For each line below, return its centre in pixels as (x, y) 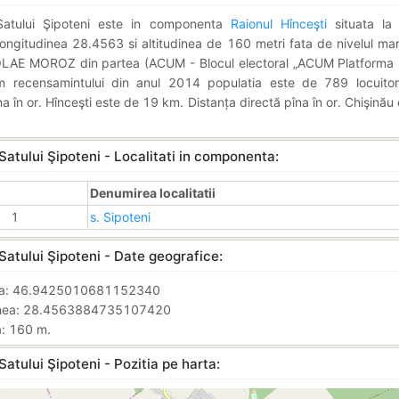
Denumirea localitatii (153, 193)
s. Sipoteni (120, 217)
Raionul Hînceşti (278, 24)
